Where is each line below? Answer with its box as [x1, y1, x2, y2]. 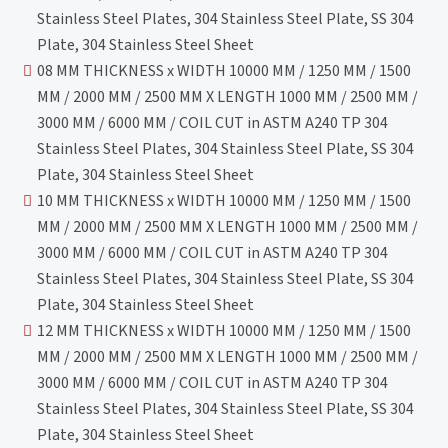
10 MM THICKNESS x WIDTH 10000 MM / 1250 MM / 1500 [37, 189, 412, 212]
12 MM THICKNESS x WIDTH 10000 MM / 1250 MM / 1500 [37, 319, 412, 342]
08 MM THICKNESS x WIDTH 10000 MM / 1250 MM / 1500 [37, 59, 412, 82]
